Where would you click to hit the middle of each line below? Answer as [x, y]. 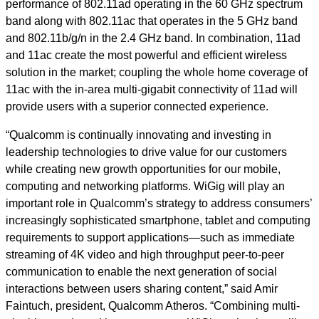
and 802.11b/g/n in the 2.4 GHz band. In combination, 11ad [153, 38]
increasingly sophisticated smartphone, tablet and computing [158, 220]
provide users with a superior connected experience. [137, 106]
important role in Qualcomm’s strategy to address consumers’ [159, 203]
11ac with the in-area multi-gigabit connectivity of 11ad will [152, 89]
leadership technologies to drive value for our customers [146, 152]
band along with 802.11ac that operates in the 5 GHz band [152, 21]
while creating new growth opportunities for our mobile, [143, 169]
